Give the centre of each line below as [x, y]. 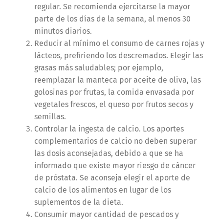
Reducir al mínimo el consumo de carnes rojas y [119, 44]
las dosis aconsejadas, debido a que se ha [109, 153]
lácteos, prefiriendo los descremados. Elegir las [118, 56]
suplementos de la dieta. [78, 202]
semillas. [50, 117]
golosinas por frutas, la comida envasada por [114, 92]
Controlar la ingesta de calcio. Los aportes [109, 129]
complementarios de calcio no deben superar [115, 141]
